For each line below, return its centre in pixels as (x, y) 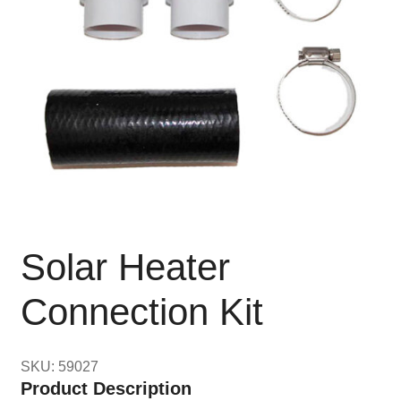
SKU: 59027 (59, 366)
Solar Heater (125, 268)
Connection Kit (141, 312)
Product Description (106, 388)
